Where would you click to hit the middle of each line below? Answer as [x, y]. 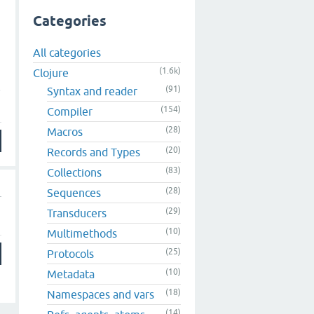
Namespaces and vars [101, 295]
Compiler [70, 112]
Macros [65, 132]
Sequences [74, 193]
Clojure [51, 73]
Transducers [77, 213]
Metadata [71, 274]
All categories [67, 53]
